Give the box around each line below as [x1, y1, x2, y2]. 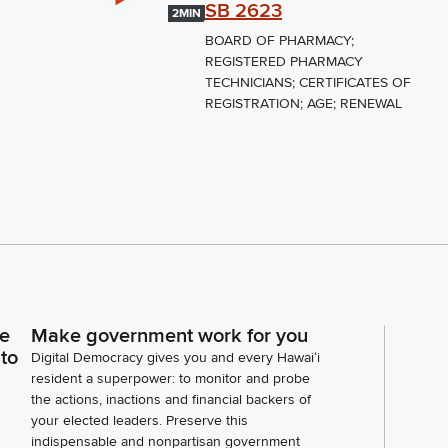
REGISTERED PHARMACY [205, 53, 364, 71]
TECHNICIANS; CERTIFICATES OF [205, 74, 412, 92]
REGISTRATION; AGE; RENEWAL [205, 95, 403, 113]
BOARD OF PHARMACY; [205, 32, 355, 50]
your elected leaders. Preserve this [31, 412, 248, 430]
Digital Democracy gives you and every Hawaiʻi [31, 349, 320, 367]
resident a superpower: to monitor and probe [31, 370, 310, 388]
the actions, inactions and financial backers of [31, 391, 311, 409]
